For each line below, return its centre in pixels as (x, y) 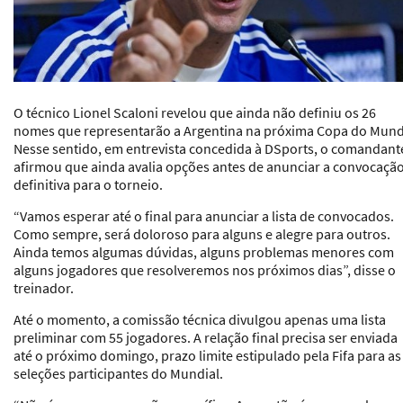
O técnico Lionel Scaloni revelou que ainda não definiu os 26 (195, 112)
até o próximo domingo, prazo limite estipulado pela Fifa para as (207, 355)
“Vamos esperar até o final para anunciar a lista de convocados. (204, 215)
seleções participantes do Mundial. (118, 373)
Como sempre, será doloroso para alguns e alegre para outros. (202, 233)
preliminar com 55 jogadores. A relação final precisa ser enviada (206, 337)
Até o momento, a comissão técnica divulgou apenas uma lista (200, 319)
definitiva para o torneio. (88, 184)
